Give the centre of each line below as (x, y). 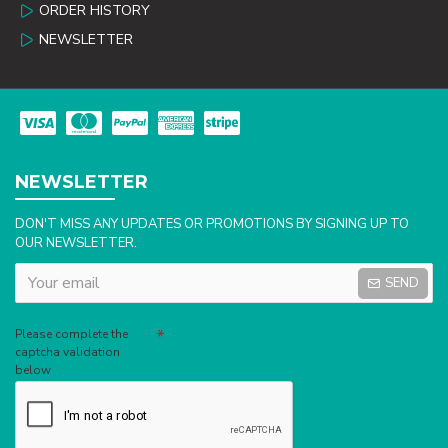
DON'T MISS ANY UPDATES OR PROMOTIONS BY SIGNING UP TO (212, 224)
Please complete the (71, 334)
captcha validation (67, 352)
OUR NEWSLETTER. (76, 243)
